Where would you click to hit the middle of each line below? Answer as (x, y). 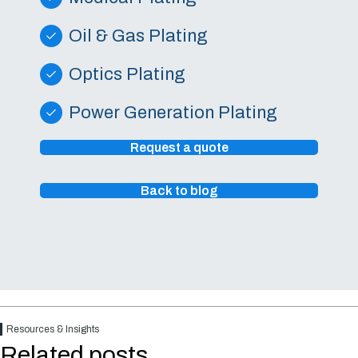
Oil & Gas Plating (138, 36)
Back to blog (179, 191)
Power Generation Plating (173, 113)
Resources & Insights (53, 330)
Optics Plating (127, 75)
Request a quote (179, 148)
